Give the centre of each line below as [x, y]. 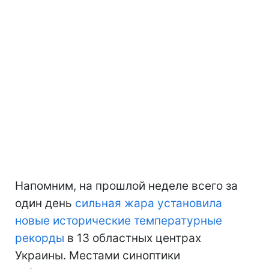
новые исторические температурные [119, 221]
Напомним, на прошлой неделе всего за [126, 186]
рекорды [40, 238]
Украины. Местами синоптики [98, 256]
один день [45, 204]
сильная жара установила [149, 204]
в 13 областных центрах [133, 238]
